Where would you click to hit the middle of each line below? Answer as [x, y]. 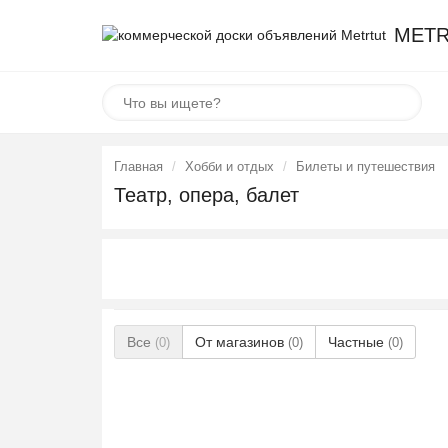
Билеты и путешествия [365, 166]
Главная [138, 166]
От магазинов [241, 342]
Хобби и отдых [229, 166]
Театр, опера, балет [206, 195]
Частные [358, 342]
